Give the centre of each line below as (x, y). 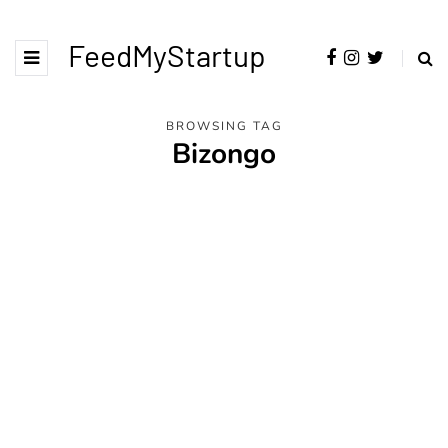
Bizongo (224, 154)
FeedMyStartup (167, 55)
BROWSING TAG (224, 126)
